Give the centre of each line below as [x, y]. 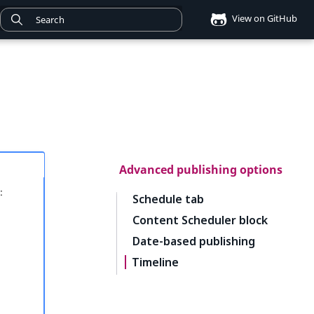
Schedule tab [168, 199]
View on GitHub [264, 19]
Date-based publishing [194, 241]
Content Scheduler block [200, 220]
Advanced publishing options [201, 170]
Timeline [155, 262]
